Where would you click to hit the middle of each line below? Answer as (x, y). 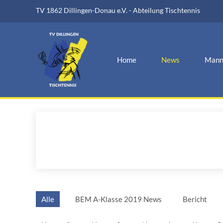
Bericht (195, 199)
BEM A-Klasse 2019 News (118, 199)
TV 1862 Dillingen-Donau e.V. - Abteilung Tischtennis (118, 10)
